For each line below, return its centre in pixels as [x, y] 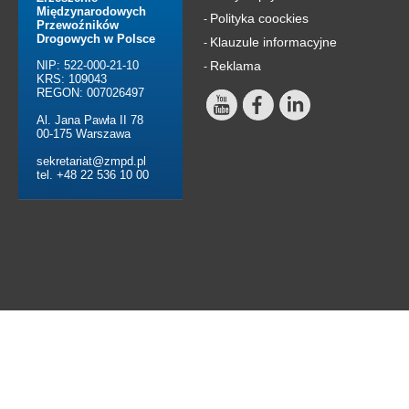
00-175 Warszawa [84, 134]
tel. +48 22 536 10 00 [93, 175]
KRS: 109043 [72, 79]
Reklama [236, 66]
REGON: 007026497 [90, 93]
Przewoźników [78, 26]
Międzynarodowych [91, 12]
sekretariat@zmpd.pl [91, 162]
